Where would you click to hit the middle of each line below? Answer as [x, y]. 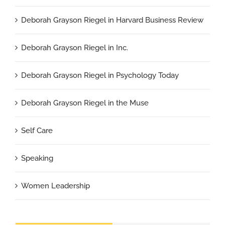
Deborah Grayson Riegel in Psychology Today [100, 75]
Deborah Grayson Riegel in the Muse [85, 103]
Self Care [37, 130]
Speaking [37, 158]
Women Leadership [55, 186]
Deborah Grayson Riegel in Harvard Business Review [112, 20]
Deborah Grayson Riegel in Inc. [75, 47]
